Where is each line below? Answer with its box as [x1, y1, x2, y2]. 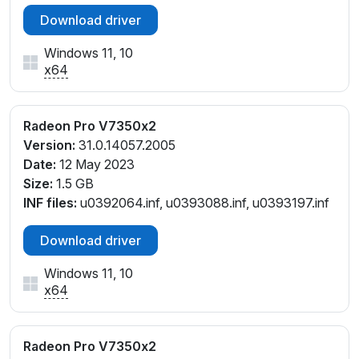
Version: [23, 137, 75, 154]
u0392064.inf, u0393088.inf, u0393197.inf [77, 195, 329, 212]
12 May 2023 [56, 156, 135, 173]
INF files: [23, 195, 77, 212]
